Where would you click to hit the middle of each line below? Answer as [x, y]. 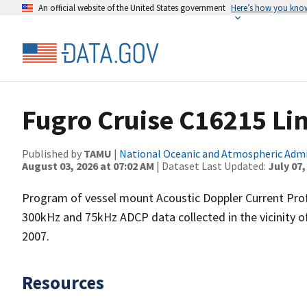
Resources [63, 282]
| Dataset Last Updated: [211, 166]
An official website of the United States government [132, 8]
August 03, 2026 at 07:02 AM [88, 166]
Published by [53, 153]
